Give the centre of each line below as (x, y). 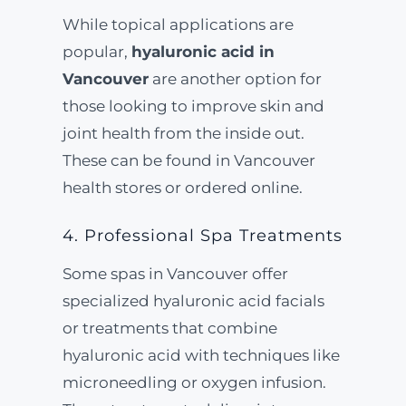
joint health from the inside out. (183, 133)
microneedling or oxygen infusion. (194, 382)
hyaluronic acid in (203, 52)
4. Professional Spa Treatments (202, 236)
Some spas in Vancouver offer (175, 274)
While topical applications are (178, 24)
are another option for (235, 79)
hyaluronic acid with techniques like (201, 355)
